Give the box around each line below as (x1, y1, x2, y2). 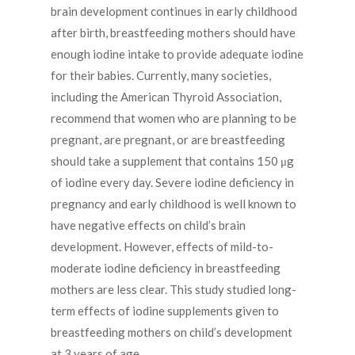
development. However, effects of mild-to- (51, 239, 273, 254)
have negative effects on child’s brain (51, 218, 246, 233)
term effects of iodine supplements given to (51, 303, 279, 319)
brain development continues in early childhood (51, 4, 297, 19)
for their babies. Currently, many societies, (51, 68, 271, 83)
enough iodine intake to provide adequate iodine (51, 47, 303, 62)
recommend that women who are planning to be (51, 111, 296, 126)
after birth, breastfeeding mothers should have (51, 25, 296, 40)
